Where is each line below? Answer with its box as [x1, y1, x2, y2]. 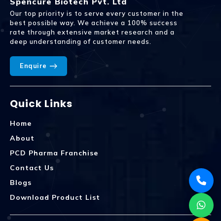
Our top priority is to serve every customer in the [10, 9, 184, 17]
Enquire [20, 62, 47, 70]
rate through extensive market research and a [10, 28, 175, 36]
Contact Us [10, 163, 54, 172]
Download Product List [10, 192, 100, 202]
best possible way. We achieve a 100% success [10, 18, 178, 27]
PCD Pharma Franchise [10, 148, 98, 157]
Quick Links [10, 96, 73, 110]
